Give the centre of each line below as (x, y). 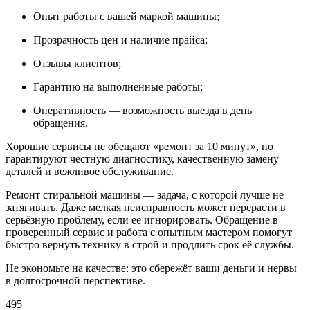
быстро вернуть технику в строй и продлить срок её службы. (150, 244)
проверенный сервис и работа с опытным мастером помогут (149, 232)
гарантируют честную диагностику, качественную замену (142, 158)
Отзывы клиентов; (77, 63)
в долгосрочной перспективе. (75, 280)
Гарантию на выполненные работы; (118, 86)
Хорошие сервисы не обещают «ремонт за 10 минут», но (139, 146)
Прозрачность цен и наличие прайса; (120, 39)
